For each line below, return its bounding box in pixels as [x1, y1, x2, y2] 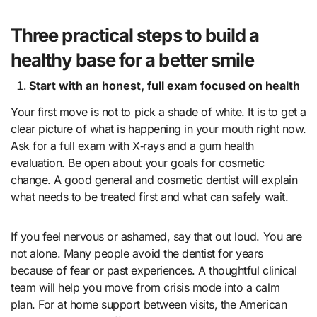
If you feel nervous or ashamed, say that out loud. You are [11, 229, 302, 243]
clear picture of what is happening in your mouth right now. [11, 121, 306, 136]
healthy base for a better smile [11, 49, 255, 71]
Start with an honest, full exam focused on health [28, 78, 300, 93]
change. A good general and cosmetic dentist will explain [11, 172, 298, 187]
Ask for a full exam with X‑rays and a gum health [11, 138, 254, 153]
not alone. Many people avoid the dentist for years [11, 246, 263, 260]
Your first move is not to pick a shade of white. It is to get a [11, 104, 306, 119]
